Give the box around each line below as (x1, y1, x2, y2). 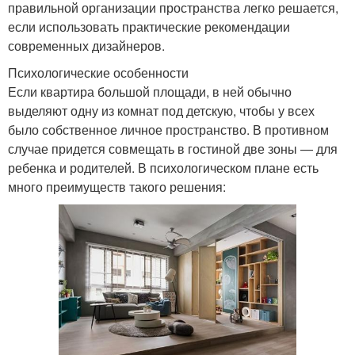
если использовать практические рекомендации (8, 17, 290, 36)
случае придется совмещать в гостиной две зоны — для (8, 139, 338, 158)
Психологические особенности (8, 63, 189, 82)
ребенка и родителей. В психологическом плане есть (8, 158, 319, 177)
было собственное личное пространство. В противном (8, 120, 329, 139)
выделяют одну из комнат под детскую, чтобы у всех (8, 101, 315, 120)
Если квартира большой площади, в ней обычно (8, 82, 292, 101)
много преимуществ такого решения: (8, 177, 226, 196)
